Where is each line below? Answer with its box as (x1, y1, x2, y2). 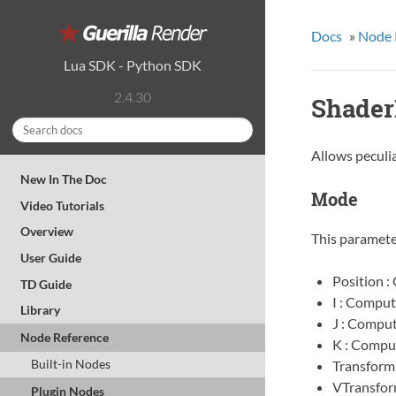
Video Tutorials (20, 197, 105, 213)
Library (20, 302, 61, 318)
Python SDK (126, 56, 202, 73)
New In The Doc (20, 171, 108, 187)
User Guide (20, 249, 82, 265)
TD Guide (20, 276, 72, 292)
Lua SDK (64, 56, 116, 73)
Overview (20, 224, 74, 240)
